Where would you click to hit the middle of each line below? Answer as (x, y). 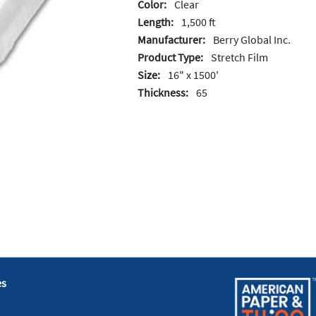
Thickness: (163, 93)
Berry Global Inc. (251, 40)
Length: (155, 22)
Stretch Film (239, 57)
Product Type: (170, 57)
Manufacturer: (171, 40)
